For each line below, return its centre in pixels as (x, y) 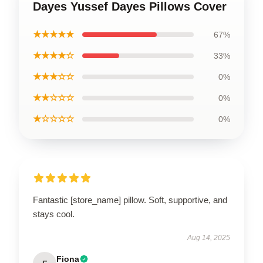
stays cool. (54, 214)
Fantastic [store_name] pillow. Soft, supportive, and (130, 200)
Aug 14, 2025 (209, 238)
